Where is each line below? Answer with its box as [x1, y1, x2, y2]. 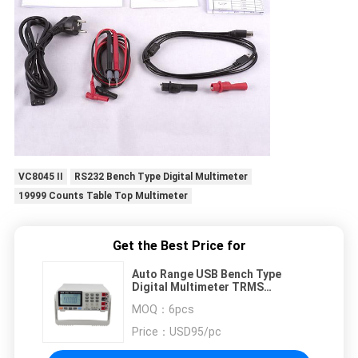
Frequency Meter [132, 293, 222, 307]
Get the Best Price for [112, 238, 246, 254]
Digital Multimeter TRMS [132, 280, 264, 294]
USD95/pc [169, 325, 221, 339]
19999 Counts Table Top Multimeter [18, 190, 188, 202]
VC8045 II [18, 171, 63, 183]
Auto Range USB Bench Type [132, 268, 281, 281]
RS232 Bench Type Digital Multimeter [74, 171, 248, 183]
